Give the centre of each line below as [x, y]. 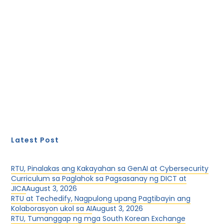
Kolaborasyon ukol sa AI [52, 208]
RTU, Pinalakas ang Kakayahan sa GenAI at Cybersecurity [110, 168]
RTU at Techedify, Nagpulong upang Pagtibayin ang [101, 198]
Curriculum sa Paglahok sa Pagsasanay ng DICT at [99, 178]
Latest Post [35, 140]
